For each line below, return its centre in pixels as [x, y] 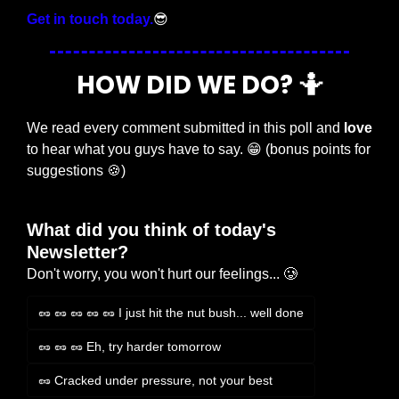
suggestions [67, 171]
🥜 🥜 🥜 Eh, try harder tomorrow [130, 347]
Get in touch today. [90, 20]
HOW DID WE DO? [187, 85]
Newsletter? [77, 252]
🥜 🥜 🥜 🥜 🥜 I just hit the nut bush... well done [171, 313]
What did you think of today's [151, 230]
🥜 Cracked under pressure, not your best [155, 381]
